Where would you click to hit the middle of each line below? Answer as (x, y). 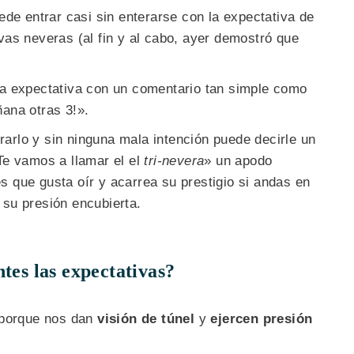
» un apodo (238, 161)
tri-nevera (174, 161)
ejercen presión (262, 319)
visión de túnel (146, 319)
